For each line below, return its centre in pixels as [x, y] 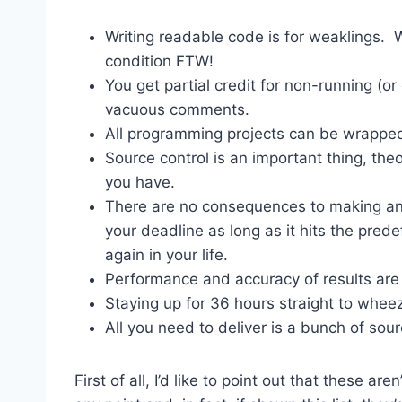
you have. [140, 182]
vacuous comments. [177, 109]
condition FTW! [159, 61]
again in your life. [166, 254]
